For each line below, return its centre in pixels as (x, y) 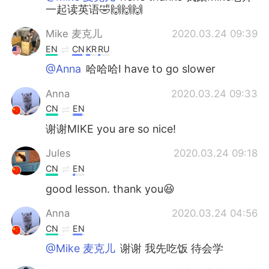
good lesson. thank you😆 (110, 189)
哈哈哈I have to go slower (150, 69)
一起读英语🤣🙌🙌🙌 (95, 9)
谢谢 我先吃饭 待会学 (171, 249)
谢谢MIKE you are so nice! (111, 129)
